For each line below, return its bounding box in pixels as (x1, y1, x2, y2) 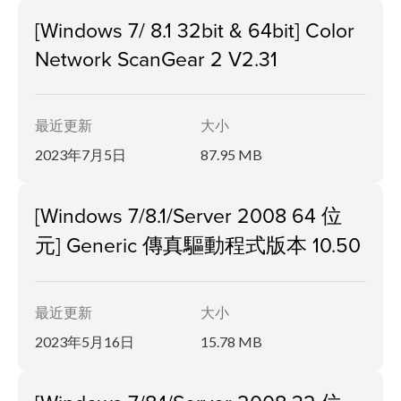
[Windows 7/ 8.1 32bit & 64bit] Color (35, 14, 354, 44)
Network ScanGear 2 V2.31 (35, 43, 277, 73)
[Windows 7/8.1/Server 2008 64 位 (35, 200, 342, 229)
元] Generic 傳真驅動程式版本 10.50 (35, 229, 361, 259)
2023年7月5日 (35, 145, 126, 163)
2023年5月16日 (35, 332, 134, 350)
